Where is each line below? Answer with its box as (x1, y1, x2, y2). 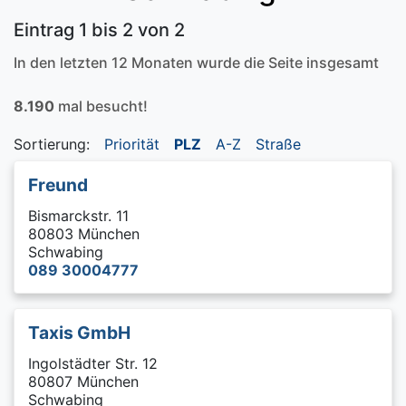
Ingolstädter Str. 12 (28, 353, 158, 372)
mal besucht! (54, 96, 148, 115)
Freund (28, 173, 88, 196)
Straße (256, 134, 301, 153)
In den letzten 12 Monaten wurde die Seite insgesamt (14, 53, 379, 72)
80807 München (28, 372, 139, 391)
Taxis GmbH (28, 321, 130, 343)
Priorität (104, 134, 159, 153)
